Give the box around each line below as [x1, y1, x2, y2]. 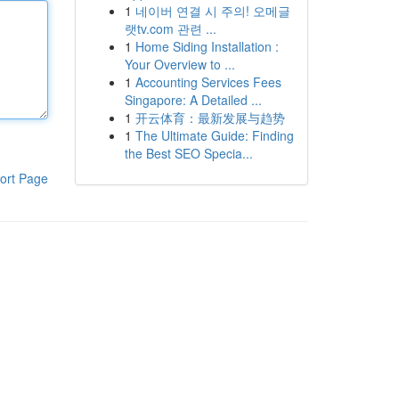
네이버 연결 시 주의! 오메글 [134, 2, 290, 20]
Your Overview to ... [124, 55, 235, 73]
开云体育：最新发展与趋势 [134, 109, 285, 126]
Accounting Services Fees [134, 73, 281, 91]
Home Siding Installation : [134, 37, 279, 55]
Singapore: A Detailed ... [124, 91, 262, 109]
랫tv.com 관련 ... [124, 20, 216, 37]
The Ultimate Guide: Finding [134, 126, 294, 144]
